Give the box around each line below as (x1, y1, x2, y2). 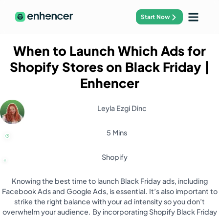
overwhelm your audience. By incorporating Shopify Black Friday (2, 207, 217, 217)
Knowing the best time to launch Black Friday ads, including (11, 176, 208, 186)
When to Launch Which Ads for (13, 43, 206, 59)
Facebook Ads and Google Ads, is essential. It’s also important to (1, 187, 218, 196)
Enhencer (80, 75, 139, 91)
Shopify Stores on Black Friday (9, 59, 201, 75)
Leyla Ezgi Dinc (97, 103, 147, 112)
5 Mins (107, 128, 127, 137)
